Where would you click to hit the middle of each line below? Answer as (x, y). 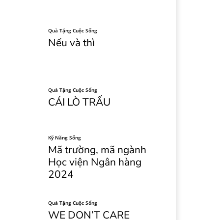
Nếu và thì (72, 43)
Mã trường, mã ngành (97, 150)
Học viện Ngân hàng (95, 162)
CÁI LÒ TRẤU (80, 102)
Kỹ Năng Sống (65, 137)
